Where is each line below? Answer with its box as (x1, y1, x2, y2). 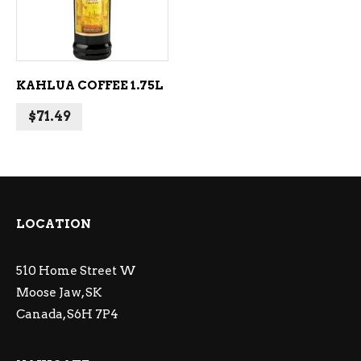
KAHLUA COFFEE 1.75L (16, 78, 164, 93)
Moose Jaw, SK (16, 285, 102, 300)
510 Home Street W (16, 263, 136, 278)
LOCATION (16, 217, 91, 231)
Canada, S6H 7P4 (16, 307, 118, 322)
